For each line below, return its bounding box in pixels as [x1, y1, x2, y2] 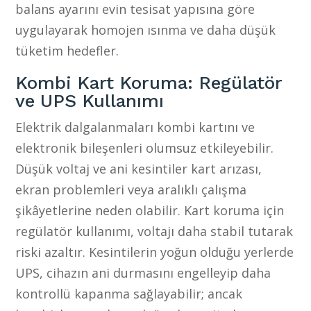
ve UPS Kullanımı [15, 90, 165, 111]
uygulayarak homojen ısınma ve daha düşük [15, 21, 276, 38]
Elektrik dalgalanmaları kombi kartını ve [15, 118, 255, 135]
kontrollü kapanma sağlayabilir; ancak [15, 285, 243, 302]
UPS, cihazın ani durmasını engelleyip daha [15, 264, 271, 281]
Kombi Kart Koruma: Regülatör [15, 72, 283, 93]
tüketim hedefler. [15, 42, 119, 59]
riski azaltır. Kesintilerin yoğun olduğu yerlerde [15, 243, 294, 260]
